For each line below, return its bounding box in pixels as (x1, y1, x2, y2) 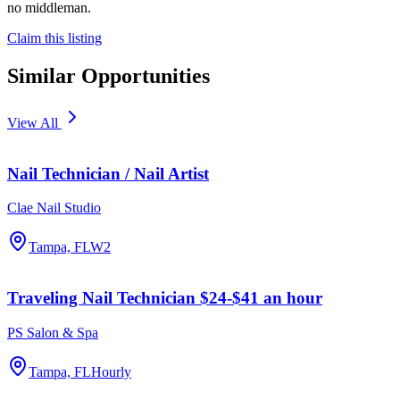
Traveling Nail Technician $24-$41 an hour (7, 288, 322, 308)
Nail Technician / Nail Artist (7, 163, 209, 183)
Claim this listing (7, 30, 102, 46)
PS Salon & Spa (7, 324, 98, 340)
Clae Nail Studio (7, 200, 101, 216)
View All (7, 114, 62, 130)
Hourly (91, 363, 131, 379)
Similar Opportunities (7, 64, 210, 87)
